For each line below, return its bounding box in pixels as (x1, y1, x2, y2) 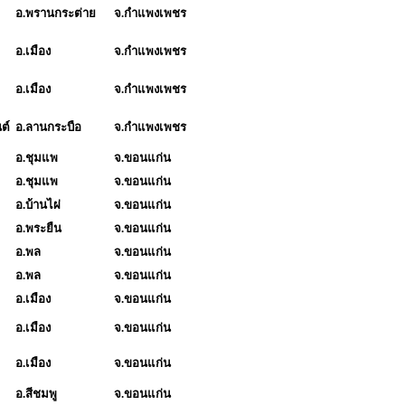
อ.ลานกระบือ (15, 119, 81, 134)
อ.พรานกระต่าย (15, 5, 96, 20)
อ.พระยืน (15, 221, 61, 235)
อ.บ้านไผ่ (15, 197, 61, 212)
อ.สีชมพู (15, 386, 57, 400)
